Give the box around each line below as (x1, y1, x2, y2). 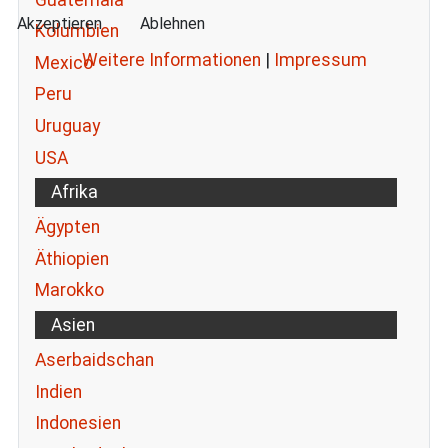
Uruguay (34, 116, 100, 136)
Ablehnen (140, 13, 205, 33)
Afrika (50, 182, 98, 203)
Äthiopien (34, 248, 109, 269)
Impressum (273, 50, 367, 71)
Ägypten (34, 217, 100, 238)
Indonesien (34, 413, 121, 434)
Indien (34, 381, 82, 402)
